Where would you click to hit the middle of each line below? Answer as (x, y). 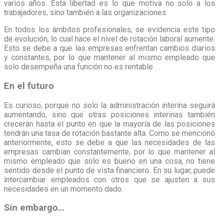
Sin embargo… (34, 208)
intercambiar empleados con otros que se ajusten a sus (109, 179)
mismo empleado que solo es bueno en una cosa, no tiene (109, 161)
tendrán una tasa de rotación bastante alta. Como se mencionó (109, 133)
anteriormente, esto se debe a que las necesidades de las (109, 142)
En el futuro (29, 86)
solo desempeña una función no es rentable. (79, 67)
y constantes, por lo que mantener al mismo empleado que (109, 58)
